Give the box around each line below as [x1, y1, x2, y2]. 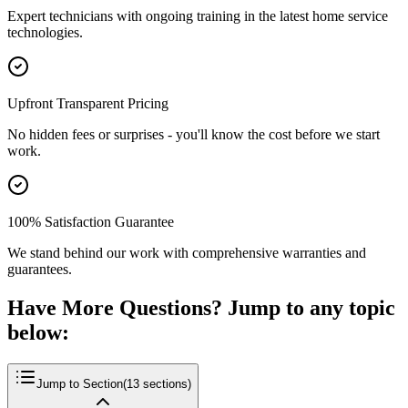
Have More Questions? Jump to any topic [7, 296, 395, 321]
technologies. [7, 25, 83, 41]
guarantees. [7, 261, 72, 278]
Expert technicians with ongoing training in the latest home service [7, 8, 388, 25]
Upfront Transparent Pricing [7, 96, 168, 112]
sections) [139, 377, 191, 392]
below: [7, 321, 69, 345]
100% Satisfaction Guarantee [7, 214, 174, 230]
